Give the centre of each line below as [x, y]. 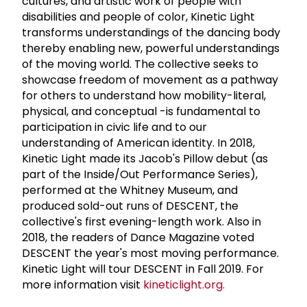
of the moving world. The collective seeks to [140, 64]
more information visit [83, 284]
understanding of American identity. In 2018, [138, 143]
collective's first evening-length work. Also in [142, 221]
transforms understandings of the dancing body [151, 32]
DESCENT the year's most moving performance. [150, 253]
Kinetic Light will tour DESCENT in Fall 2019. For [143, 269]
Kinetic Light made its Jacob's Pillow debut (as [145, 158]
